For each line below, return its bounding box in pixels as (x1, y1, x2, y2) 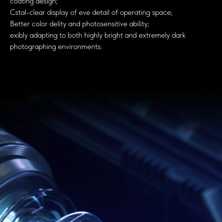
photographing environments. (10, 41, 102, 51)
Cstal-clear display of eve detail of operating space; (10, 7, 172, 17)
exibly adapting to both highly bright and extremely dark (10, 30, 185, 40)
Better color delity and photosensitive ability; (10, 18, 149, 28)
